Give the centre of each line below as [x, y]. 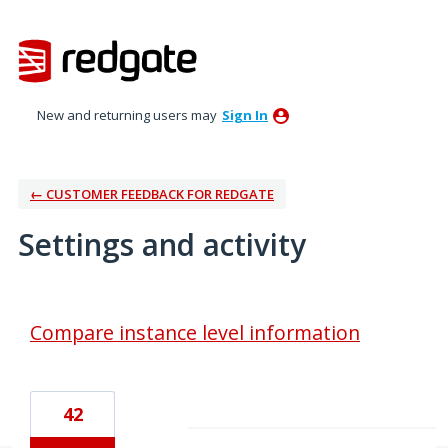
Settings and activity [162, 244]
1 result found [64, 307]
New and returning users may [128, 114]
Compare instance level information [195, 332]
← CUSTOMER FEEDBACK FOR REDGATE [152, 193]
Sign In [245, 114]
